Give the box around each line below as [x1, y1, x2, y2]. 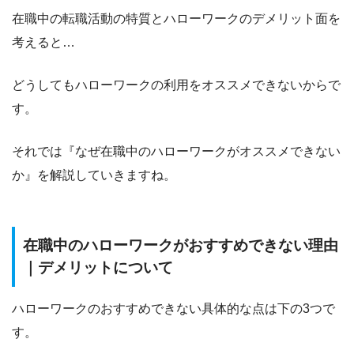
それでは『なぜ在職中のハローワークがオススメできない [12, 145, 341, 159]
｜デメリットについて [23, 259, 173, 277]
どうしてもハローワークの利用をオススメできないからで [12, 78, 341, 92]
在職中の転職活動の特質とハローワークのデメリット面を [12, 12, 341, 26]
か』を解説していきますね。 [12, 168, 176, 183]
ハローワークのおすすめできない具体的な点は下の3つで [12, 302, 335, 316]
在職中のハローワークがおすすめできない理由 [23, 237, 338, 254]
